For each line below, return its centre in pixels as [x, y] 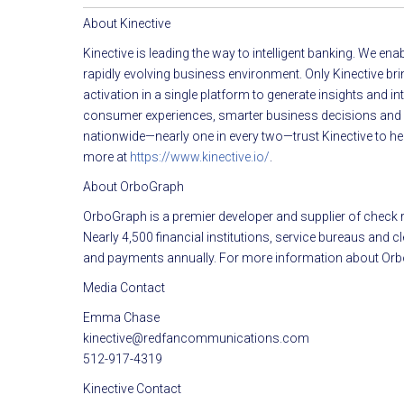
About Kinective [127, 23]
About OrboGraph [133, 186]
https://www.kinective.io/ [200, 156]
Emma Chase [121, 317]
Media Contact [124, 287]
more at [106, 156]
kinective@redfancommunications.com [196, 338]
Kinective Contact [132, 388]
